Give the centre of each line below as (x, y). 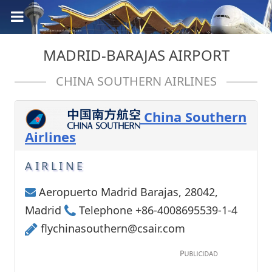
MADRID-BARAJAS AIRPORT (136, 55)
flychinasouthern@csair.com (113, 229)
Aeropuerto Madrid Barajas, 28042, (127, 192)
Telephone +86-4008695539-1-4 (157, 210)
